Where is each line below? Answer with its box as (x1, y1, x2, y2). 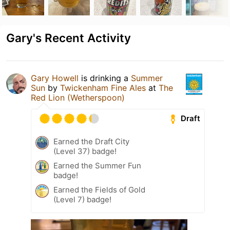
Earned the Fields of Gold (53, 184, 145, 195)
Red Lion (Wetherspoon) (31, 92, 125, 103)
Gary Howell (31, 72, 79, 83)
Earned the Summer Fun (53, 160, 141, 170)
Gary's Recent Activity (6, 30, 131, 45)
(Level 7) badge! (53, 194, 111, 204)
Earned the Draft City (53, 136, 129, 146)
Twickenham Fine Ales (60, 82, 146, 93)
